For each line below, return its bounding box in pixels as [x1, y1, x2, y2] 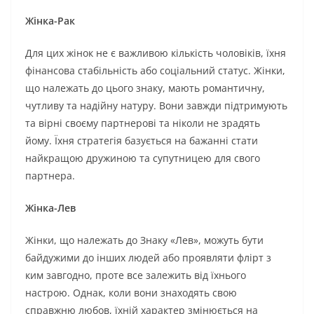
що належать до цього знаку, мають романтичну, [25, 81, 265, 95]
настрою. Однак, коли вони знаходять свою [25, 285, 237, 299]
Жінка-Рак [25, 13, 75, 27]
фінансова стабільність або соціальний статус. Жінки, [25, 63, 285, 77]
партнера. [25, 168, 75, 182]
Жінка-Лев [25, 200, 76, 214]
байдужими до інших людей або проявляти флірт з [25, 250, 271, 264]
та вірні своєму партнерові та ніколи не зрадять [25, 116, 260, 130]
